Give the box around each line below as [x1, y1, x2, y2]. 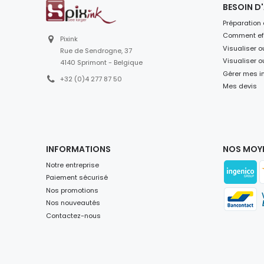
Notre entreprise [46, 160, 99, 170]
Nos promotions [46, 185, 98, 195]
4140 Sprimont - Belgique [60, 58, 143, 68]
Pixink [60, 34, 78, 44]
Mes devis [223, 81, 257, 91]
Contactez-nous [46, 210, 101, 220]
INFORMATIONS [46, 143, 111, 155]
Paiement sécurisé [46, 173, 108, 183]
